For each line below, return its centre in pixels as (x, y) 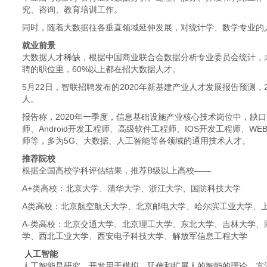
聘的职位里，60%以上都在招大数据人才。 (101, 69)
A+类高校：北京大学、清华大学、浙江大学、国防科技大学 (131, 188)
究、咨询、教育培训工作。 (72, 10)
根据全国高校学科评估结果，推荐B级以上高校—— (117, 170)
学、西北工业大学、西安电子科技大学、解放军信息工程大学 (135, 236)
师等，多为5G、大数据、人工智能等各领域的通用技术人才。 (136, 141)
